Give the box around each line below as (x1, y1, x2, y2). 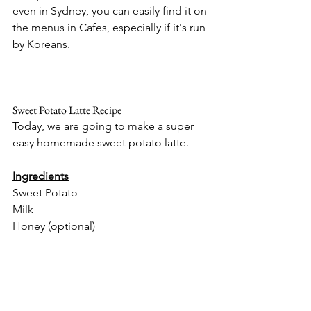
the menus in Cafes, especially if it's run (12, 20, 208, 34)
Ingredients (12, 169, 69, 183)
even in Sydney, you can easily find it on (12, 3, 210, 17)
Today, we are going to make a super (12, 119, 196, 133)
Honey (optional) (12, 219, 95, 233)
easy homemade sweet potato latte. (12, 135, 192, 149)
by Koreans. (12, 37, 70, 51)
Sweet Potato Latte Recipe (12, 102, 121, 117)
